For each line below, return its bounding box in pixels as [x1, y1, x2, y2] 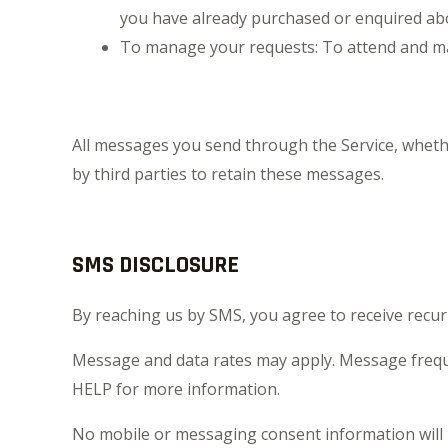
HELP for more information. [72, 378, 280, 400]
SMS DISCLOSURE [72, 250, 239, 280]
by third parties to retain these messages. [72, 163, 384, 185]
